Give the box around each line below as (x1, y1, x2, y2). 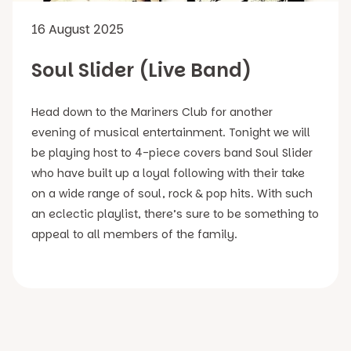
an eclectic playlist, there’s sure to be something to (31, 206, 319, 222)
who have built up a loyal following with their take (31, 165, 305, 181)
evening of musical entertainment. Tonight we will (31, 125, 310, 140)
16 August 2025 (31, 20, 124, 38)
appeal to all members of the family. (31, 226, 237, 242)
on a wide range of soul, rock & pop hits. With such (31, 186, 313, 201)
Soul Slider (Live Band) (31, 57, 251, 83)
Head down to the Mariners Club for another (31, 104, 273, 120)
